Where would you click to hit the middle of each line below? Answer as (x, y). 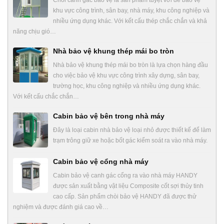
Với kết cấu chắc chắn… (46, 96)
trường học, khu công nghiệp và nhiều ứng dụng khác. (127, 86)
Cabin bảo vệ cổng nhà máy (101, 161)
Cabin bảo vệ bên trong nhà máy (109, 116)
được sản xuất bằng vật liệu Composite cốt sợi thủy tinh (128, 186)
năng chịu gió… (34, 31)
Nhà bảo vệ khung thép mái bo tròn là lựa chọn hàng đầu (130, 65)
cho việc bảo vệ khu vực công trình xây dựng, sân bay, (126, 75)
